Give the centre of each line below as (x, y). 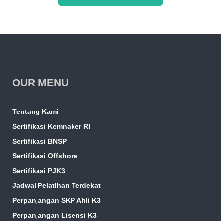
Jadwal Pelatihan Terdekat (56, 186)
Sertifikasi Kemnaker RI (51, 127)
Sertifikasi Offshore (45, 156)
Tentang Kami (35, 112)
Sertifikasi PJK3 (38, 171)
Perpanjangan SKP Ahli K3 (56, 201)
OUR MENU (40, 83)
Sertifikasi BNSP (39, 141)
